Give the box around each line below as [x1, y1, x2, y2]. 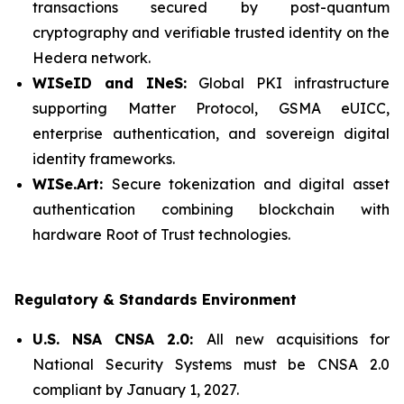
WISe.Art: [32, 175, 112, 193]
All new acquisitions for [206, 330, 390, 348]
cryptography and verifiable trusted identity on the [32, 23, 390, 41]
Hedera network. [32, 49, 151, 67]
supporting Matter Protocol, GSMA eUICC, [32, 99, 390, 117]
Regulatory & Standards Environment [14, 290, 297, 308]
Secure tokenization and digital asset [111, 175, 390, 193]
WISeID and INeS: [32, 74, 199, 92]
